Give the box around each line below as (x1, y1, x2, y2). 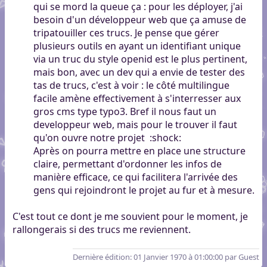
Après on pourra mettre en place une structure (33, 144, 246, 158)
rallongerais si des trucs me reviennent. (12, 223, 191, 237)
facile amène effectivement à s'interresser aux (33, 92, 241, 105)
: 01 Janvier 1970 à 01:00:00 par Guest (130, 252, 260, 263)
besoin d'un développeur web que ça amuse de (33, 13, 246, 27)
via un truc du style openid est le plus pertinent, (33, 52, 247, 66)
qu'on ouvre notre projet (33, 131, 150, 145)
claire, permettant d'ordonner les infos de (33, 157, 222, 171)
